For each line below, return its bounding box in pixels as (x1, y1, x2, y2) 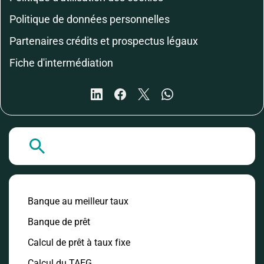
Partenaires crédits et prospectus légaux (9, 35, 198, 48)
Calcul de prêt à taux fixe (28, 237, 130, 249)
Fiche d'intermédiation (9, 57, 113, 70)
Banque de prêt (28, 216, 90, 228)
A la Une (56, 138, 100, 154)
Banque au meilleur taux (28, 196, 128, 207)
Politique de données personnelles (9, 13, 170, 26)
